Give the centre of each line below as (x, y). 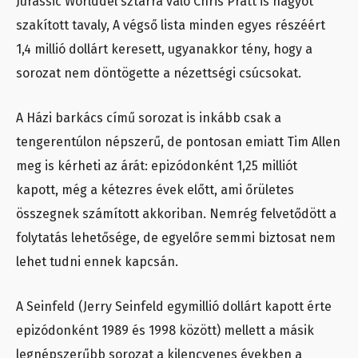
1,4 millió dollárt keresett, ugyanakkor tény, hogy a (164, 50)
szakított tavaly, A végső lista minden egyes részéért (171, 26)
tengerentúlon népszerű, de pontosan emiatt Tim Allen (178, 142)
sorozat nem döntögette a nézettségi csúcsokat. (159, 74)
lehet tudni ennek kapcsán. (97, 262)
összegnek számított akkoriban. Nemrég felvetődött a (176, 214)
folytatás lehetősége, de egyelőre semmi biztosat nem (176, 238)
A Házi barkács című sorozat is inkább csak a (149, 118)
